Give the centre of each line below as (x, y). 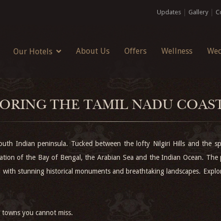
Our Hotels (33, 52)
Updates (169, 12)
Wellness (177, 51)
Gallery (199, 12)
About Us (92, 51)
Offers (135, 51)
